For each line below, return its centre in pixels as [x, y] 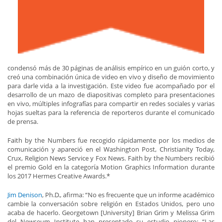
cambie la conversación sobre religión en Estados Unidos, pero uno [111, 204]
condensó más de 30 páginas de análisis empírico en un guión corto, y [111, 68]
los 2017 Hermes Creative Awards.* [59, 176]
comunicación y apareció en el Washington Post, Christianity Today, [111, 149]
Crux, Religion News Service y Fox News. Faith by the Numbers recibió [111, 158]
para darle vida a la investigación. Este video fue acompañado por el [111, 86]
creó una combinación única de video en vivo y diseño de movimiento [111, 77]
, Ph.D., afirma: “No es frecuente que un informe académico [128, 195]
